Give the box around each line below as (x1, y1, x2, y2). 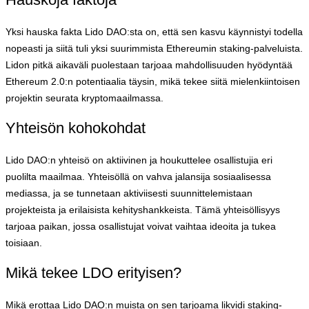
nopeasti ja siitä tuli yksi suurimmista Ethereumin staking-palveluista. (6, 42, 303, 54)
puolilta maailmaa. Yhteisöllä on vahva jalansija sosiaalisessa (6, 170, 271, 182)
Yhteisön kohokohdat (6, 119, 146, 137)
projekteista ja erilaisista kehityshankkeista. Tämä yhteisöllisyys (6, 203, 280, 215)
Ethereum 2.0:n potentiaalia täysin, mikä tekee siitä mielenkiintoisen (6, 75, 300, 87)
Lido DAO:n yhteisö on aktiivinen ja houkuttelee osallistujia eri (6, 154, 272, 166)
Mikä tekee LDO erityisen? (6, 263, 181, 281)
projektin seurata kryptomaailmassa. (6, 92, 163, 103)
